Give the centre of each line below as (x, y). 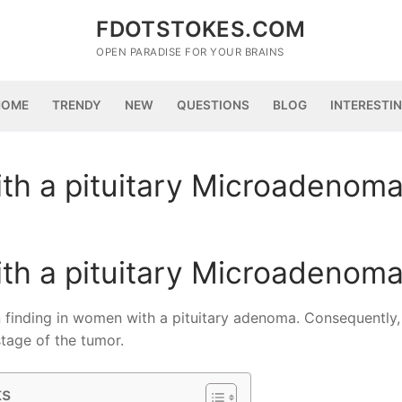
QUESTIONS (213, 105)
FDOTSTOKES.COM (201, 29)
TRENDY (76, 105)
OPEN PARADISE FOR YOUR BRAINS (190, 52)
